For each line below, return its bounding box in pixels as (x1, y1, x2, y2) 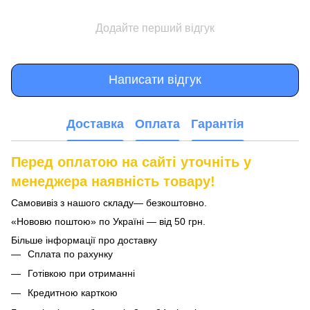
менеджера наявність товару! (11, 173, 215, 189)
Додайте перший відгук (95, 21, 215, 34)
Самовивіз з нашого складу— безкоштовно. (11, 197, 207, 208)
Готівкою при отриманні (28, 267, 135, 279)
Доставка (66, 117, 124, 131)
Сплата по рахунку (28, 248, 113, 259)
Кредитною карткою (28, 287, 118, 299)
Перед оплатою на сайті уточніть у (11, 154, 251, 170)
